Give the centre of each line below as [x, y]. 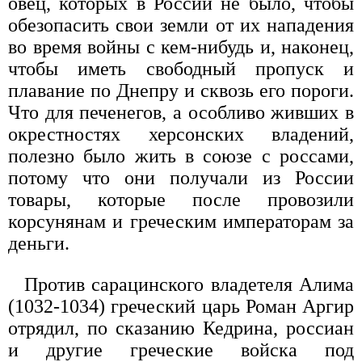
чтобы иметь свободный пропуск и [181, 69]
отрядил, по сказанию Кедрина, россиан [181, 328]
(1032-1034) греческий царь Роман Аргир [181, 307]
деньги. [39, 244]
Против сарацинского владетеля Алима [189, 285]
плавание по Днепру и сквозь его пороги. [181, 91]
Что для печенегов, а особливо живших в [181, 113]
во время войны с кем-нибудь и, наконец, [181, 47]
